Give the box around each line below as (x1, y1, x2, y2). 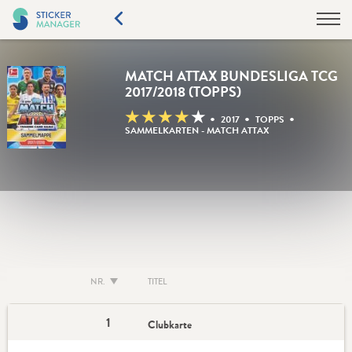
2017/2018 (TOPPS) (124, 82, 241, 102)
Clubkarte (148, 317, 192, 332)
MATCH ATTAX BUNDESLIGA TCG (124, 66, 338, 86)
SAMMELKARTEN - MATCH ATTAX (124, 123, 269, 137)
